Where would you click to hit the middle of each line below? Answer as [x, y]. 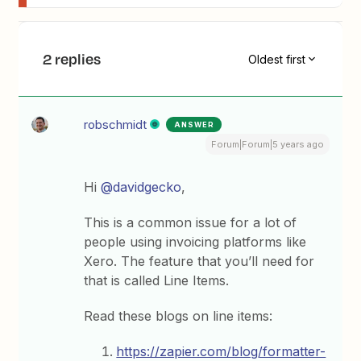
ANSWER [195, 124]
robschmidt [116, 124]
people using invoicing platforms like [195, 242]
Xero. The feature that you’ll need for [199, 261]
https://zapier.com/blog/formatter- [221, 351]
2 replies [72, 59]
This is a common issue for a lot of [191, 222]
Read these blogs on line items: [178, 316]
